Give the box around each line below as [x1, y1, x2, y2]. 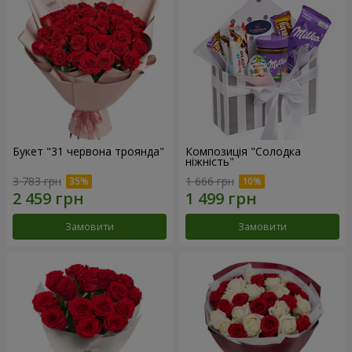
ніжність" [185, 153, 234, 169]
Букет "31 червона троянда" [13, 143, 164, 159]
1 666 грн [185, 174, 234, 189]
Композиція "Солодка [185, 143, 301, 159]
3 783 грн [13, 174, 61, 189]
